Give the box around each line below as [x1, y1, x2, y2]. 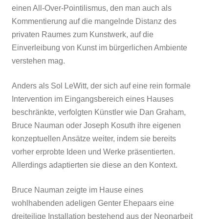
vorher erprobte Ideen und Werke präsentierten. [12, 147, 175, 156]
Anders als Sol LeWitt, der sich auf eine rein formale [12, 81, 191, 90]
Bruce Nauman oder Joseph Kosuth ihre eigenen [12, 121, 181, 130]
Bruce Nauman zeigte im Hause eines [12, 185, 143, 194]
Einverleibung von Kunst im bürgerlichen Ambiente [12, 43, 187, 52]
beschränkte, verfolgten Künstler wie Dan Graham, [12, 108, 186, 116]
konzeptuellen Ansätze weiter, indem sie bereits [12, 134, 176, 143]
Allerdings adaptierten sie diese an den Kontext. [12, 160, 177, 169]
